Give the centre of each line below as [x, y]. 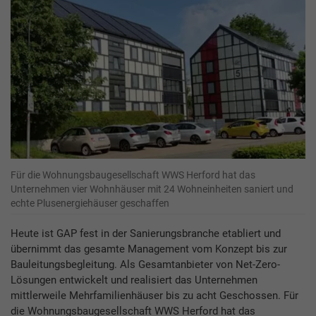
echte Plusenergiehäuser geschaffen [90, 203]
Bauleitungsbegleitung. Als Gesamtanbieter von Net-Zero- [145, 265]
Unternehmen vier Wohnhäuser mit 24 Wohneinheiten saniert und [152, 189]
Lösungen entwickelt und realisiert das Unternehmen [134, 280]
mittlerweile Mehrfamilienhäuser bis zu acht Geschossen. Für [154, 296]
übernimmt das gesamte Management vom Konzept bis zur [149, 249]
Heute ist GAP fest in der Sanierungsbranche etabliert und [146, 234]
